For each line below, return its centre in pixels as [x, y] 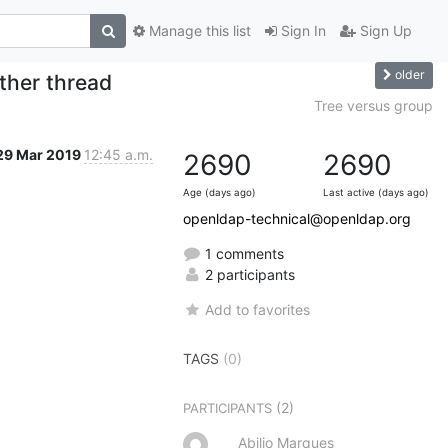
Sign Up [384, 31]
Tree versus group [373, 105]
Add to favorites [258, 309]
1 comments [242, 253]
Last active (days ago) [376, 192]
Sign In [301, 31]
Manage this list [198, 31]
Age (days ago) [219, 192]
